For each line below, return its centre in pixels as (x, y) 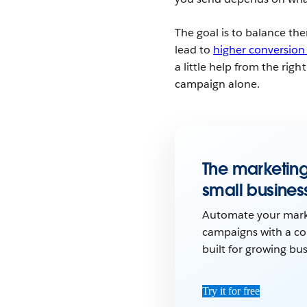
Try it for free (231, 291)
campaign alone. (218, 84)
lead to (194, 49)
